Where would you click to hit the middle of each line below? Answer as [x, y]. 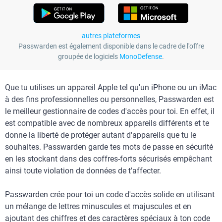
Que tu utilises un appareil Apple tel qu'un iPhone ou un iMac [111, 87]
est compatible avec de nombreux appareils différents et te [107, 123]
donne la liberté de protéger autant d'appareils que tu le [101, 135]
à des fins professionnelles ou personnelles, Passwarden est [110, 99]
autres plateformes [111, 35]
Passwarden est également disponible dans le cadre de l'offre [111, 46]
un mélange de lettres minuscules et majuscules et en [98, 206]
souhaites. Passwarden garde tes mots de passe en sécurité [109, 147]
